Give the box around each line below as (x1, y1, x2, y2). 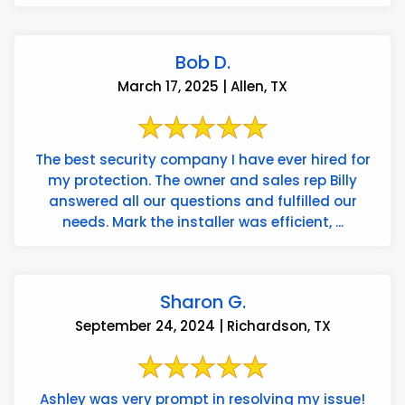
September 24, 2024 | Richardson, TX (74, 316, 331, 335)
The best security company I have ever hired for (34, 149, 371, 169)
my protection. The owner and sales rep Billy (48, 170, 357, 190)
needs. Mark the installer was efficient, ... (61, 212, 344, 231)
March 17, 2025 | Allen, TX (118, 76, 287, 96)
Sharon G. (159, 288, 246, 315)
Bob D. (174, 49, 231, 75)
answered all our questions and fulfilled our (48, 191, 357, 211)
